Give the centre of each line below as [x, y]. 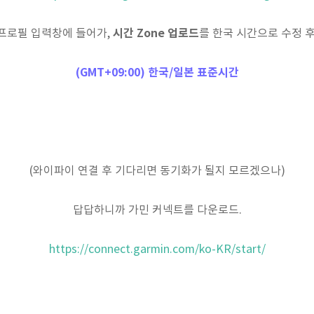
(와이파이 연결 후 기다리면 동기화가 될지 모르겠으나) [157, 171]
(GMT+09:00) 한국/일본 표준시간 [157, 73]
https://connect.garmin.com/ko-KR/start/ [157, 249]
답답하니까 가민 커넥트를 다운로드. [157, 210]
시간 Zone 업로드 [156, 33]
